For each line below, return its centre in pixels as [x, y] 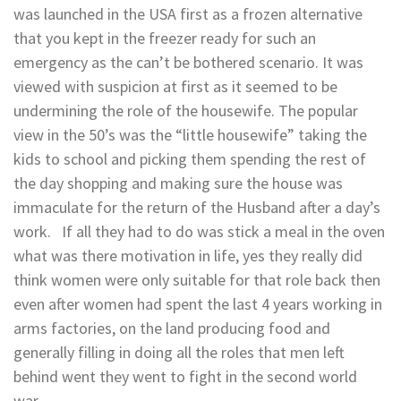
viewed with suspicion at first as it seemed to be [175, 87]
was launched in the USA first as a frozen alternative [188, 14]
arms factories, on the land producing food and [172, 328]
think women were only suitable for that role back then [197, 280]
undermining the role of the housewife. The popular [186, 111]
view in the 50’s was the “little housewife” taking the [190, 135]
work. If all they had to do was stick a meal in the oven [199, 232]
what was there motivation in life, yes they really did [188, 256]
